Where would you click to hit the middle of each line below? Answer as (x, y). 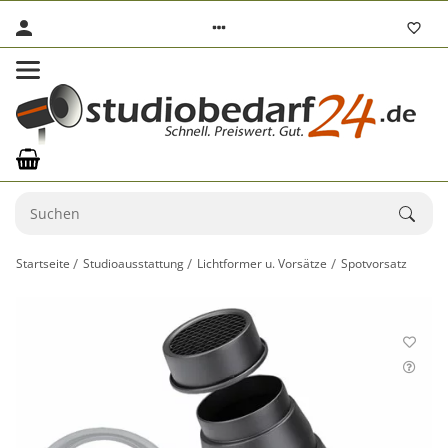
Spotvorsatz (373, 263)
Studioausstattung (134, 263)
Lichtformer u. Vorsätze (262, 263)
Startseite (43, 263)
